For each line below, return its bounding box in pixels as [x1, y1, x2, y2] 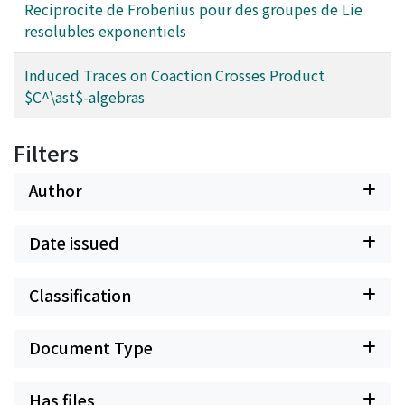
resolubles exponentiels [24, 19, 186, 42]
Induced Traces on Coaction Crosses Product [24, 63, 325, 86]
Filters [14, 137, 79, 168]
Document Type [29, 335, 153, 359]
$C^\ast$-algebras [24, 85, 145, 108]
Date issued [29, 231, 119, 254]
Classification [29, 283, 131, 306]
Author [29, 178, 82, 202]
